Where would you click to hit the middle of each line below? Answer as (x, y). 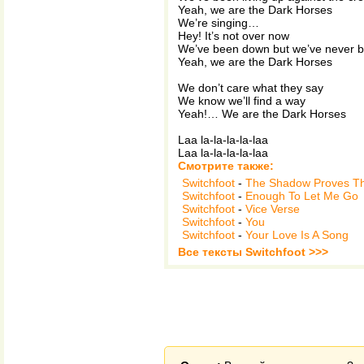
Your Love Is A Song (297, 235)
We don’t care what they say (251, 88)
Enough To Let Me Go (302, 196)
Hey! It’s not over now (234, 36)
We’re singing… (219, 23)
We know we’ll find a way (242, 101)
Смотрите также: (226, 166)
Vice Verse (273, 209)
